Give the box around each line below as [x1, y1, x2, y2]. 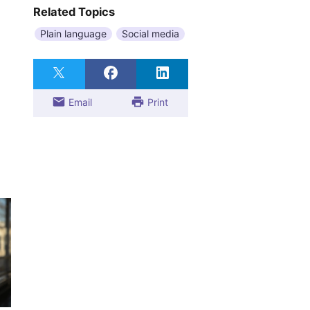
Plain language [40, 27, 107, 39]
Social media [122, 27, 179, 39]
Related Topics [33, 4, 115, 19]
